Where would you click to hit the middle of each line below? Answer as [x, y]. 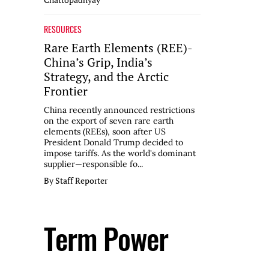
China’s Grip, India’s [98, 62]
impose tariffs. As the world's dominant [120, 153]
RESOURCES [63, 29]
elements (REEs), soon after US [105, 132]
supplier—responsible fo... [93, 164]
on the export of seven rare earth [109, 121]
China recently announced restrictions [119, 110]
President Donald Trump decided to [113, 143]
